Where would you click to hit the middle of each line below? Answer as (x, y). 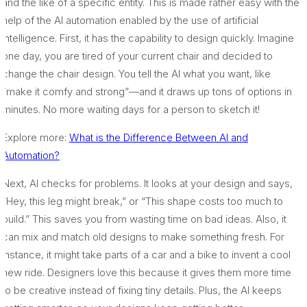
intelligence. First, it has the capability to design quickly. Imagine (148, 38)
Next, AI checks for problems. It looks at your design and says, (147, 183)
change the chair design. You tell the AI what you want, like (136, 73)
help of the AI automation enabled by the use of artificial (130, 20)
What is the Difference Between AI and (159, 137)
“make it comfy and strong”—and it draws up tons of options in (147, 91)
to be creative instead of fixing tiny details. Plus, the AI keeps (142, 290)
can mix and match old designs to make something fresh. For (143, 236)
